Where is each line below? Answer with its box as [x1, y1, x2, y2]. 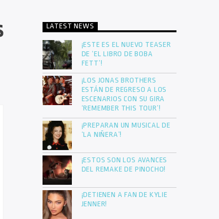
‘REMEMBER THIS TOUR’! [81, 104, 163, 113]
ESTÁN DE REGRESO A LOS [81, 86, 167, 94]
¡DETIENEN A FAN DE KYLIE [81, 191, 168, 199]
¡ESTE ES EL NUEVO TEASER [81, 41, 171, 49]
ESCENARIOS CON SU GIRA [81, 95, 165, 104]
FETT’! [81, 59, 105, 68]
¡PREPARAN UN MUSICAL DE [81, 121, 171, 130]
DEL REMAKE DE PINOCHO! [81, 165, 166, 174]
